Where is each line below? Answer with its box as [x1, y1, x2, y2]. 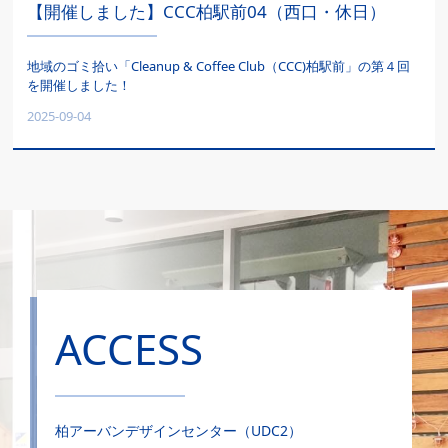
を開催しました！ [27, 76, 132, 94]
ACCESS [54, 320, 203, 378]
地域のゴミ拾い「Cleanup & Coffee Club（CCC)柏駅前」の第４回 [27, 57, 411, 75]
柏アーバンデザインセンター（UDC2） [54, 421, 302, 441]
